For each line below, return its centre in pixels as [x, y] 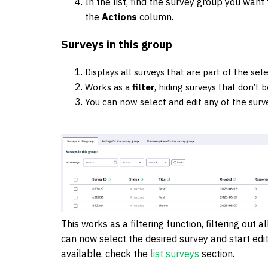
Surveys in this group [117, 44]
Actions [119, 17]
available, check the [106, 254]
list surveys [175, 254]
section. [217, 254]
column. [155, 17]
